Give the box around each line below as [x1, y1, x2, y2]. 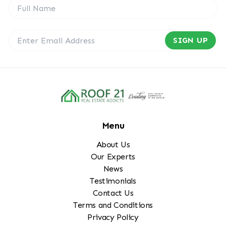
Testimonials [90, 176, 136, 186]
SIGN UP [173, 35, 208, 45]
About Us [96, 140, 130, 150]
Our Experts [91, 152, 135, 162]
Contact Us [92, 188, 134, 198]
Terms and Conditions [73, 200, 153, 210]
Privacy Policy [87, 212, 139, 222]
